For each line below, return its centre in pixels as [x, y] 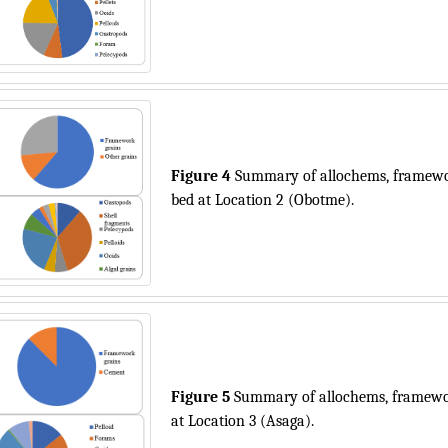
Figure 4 [203, 176]
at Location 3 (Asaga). [242, 421]
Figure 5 [202, 397]
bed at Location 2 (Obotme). [262, 200]
